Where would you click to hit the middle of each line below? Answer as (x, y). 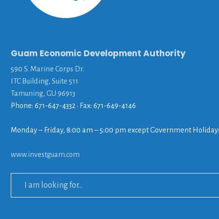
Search (21, 178)
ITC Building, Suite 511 (44, 81)
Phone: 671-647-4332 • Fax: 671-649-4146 (73, 105)
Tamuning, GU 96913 (43, 93)
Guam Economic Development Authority (98, 53)
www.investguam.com (45, 154)
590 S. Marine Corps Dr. (47, 69)
